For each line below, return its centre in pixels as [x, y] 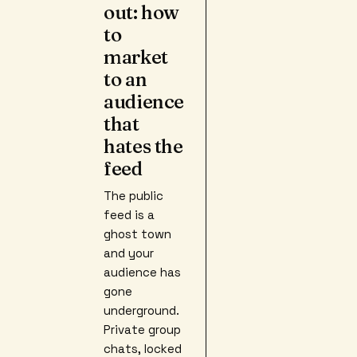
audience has [142, 272]
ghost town [137, 234]
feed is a [129, 215]
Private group [142, 330]
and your [129, 253]
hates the [143, 146]
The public [133, 196]
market [136, 57]
